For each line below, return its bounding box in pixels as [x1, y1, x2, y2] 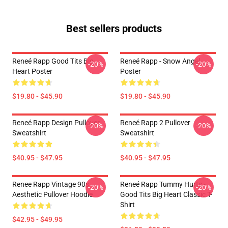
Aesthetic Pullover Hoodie [12, 190, 93, 198]
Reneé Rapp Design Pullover [12, 119, 100, 127]
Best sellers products [66, 22, 162, 35]
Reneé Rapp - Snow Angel [120, 57, 200, 65]
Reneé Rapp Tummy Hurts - [120, 180, 206, 188]
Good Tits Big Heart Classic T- [120, 190, 212, 198]
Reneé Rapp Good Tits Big [12, 57, 94, 65]
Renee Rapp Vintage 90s [12, 180, 89, 188]
